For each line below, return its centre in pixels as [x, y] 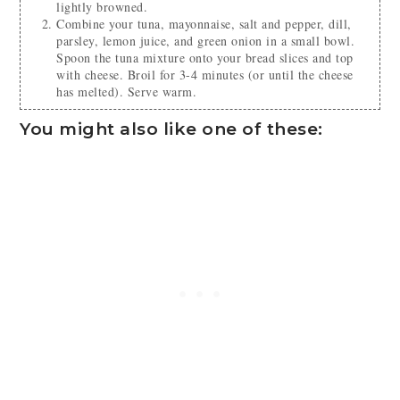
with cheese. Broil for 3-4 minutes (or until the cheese [205, 75]
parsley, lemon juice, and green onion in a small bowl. [206, 41]
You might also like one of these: [171, 129]
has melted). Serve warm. [127, 92]
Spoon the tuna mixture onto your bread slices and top [205, 58]
